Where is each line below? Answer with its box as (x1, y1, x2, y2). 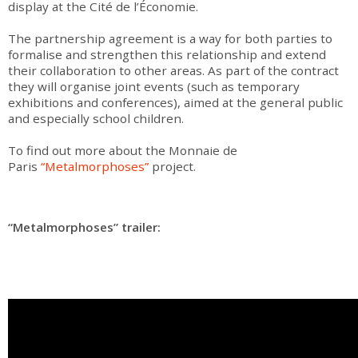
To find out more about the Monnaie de (8, 142, 237, 159)
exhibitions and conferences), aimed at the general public (8, 94, 343, 111)
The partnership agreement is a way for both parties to (8, 30, 332, 47)
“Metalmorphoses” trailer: (8, 219, 161, 236)
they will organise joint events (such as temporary (8, 78, 300, 95)
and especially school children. (8, 110, 184, 127)
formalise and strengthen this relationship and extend (8, 46, 326, 63)
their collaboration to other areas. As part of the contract (8, 62, 339, 79)
